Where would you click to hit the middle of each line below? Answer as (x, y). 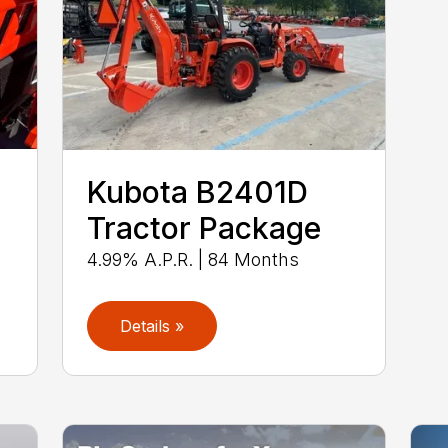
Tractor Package (204, 228)
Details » (152, 326)
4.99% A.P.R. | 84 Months (193, 260)
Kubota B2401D (198, 192)
